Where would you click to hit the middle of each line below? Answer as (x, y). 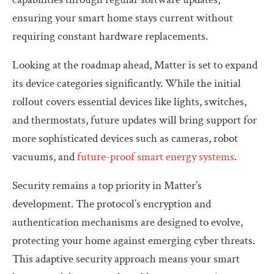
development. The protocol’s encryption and (112, 204)
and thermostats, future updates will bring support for (135, 120)
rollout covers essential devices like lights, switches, (129, 102)
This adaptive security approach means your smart (126, 259)
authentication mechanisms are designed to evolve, (128, 222)
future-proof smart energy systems (156, 157)
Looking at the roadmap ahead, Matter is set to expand (135, 65)
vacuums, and (45, 157)
